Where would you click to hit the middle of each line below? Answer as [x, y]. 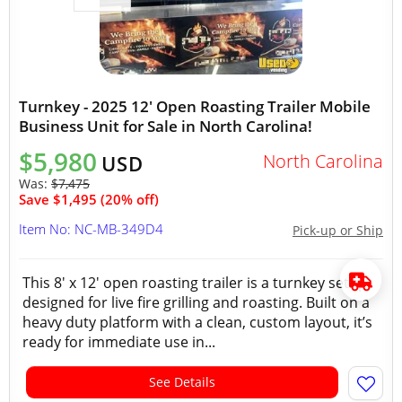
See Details [182, 382]
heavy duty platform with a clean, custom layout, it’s [197, 322]
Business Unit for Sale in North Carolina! [166, 126]
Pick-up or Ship [338, 230]
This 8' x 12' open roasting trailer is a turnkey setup [195, 283]
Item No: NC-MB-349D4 [91, 229]
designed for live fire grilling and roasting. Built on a [196, 302]
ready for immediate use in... [119, 342]
